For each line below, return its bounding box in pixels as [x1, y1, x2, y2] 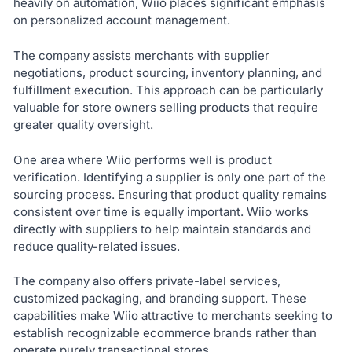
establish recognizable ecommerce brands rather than [13, 325, 317, 341]
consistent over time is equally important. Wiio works [13, 203, 309, 219]
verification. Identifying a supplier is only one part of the [13, 169, 326, 185]
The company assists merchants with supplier [13, 47, 269, 63]
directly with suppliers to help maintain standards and [13, 221, 311, 236]
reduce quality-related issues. [13, 238, 180, 254]
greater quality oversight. [13, 116, 153, 132]
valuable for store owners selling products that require [13, 99, 318, 115]
